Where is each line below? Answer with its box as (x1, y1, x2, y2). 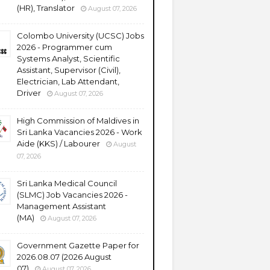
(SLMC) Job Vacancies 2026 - (17, 190, 128, 199)
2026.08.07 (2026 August (17, 252, 111, 262)
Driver (17, 88, 41, 98)
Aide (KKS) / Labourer (17, 139, 100, 148)
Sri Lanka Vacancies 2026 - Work (17, 127, 142, 137)
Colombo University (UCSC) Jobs (17, 31, 144, 40)
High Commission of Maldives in (17, 116, 139, 125)
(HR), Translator (17, 3, 75, 13)
